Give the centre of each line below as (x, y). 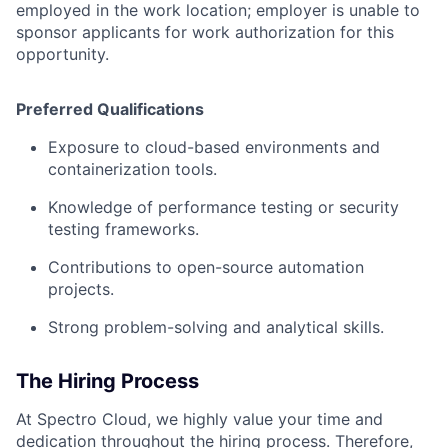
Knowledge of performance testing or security (223, 207)
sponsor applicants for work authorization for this (205, 32)
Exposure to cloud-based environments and (214, 147)
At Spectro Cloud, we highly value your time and (199, 419)
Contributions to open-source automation (206, 267)
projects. (81, 289)
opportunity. (62, 54)
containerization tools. (132, 169)
